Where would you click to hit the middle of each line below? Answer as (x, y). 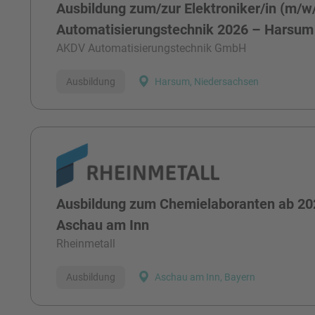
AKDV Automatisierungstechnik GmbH (152, 48)
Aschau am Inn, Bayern (205, 277)
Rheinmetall (86, 243)
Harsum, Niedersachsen (207, 82)
